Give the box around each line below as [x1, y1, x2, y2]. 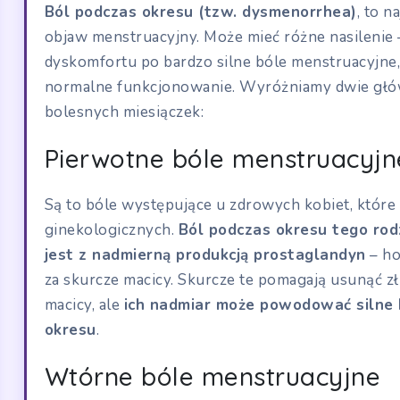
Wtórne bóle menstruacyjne [44, 360, 381, 392]
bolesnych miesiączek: [44, 101, 204, 122]
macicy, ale [44, 294, 124, 315]
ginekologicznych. [44, 219, 179, 240]
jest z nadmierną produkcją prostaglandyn [44, 244, 366, 265]
